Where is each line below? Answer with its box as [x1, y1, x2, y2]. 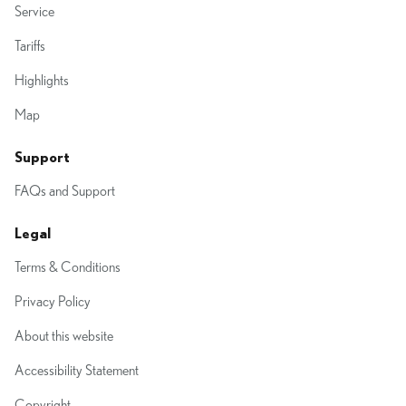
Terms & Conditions [14, 260, 121, 275]
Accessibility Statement [14, 363, 139, 378]
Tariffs [14, 39, 45, 53]
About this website [14, 329, 113, 343]
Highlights [14, 73, 69, 88]
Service [14, 5, 54, 19]
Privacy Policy [14, 295, 91, 309]
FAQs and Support [14, 184, 115, 198]
